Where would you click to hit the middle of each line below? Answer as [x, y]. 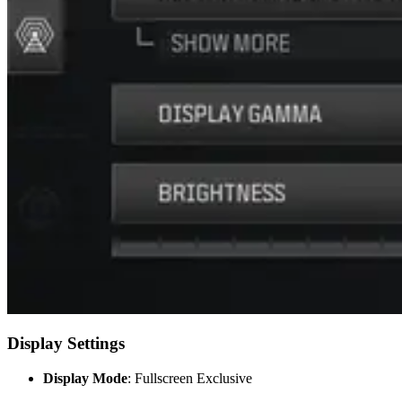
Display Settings [66, 344]
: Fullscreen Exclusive [190, 379]
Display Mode [85, 379]
